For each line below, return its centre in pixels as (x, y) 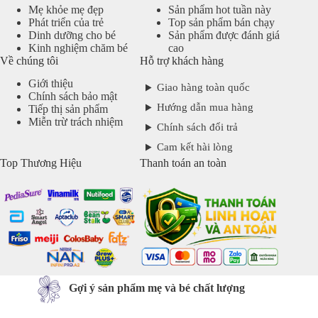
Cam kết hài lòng (195, 147)
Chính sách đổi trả (197, 127)
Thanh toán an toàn (183, 163)
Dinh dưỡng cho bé (72, 35)
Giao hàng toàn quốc (203, 88)
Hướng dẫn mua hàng (205, 108)
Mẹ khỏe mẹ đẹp (66, 9)
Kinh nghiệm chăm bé (78, 48)
